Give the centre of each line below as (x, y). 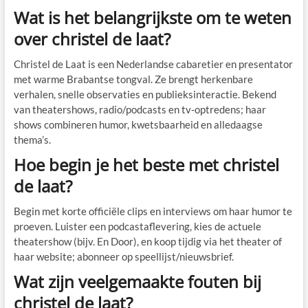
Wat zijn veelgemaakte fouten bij (137, 281)
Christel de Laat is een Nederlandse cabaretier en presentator (153, 64)
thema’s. (32, 139)
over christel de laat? (92, 38)
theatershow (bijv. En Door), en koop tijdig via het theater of (147, 241)
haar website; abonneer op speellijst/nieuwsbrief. (123, 256)
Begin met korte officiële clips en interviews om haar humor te (153, 211)
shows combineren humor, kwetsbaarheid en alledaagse (138, 124)
